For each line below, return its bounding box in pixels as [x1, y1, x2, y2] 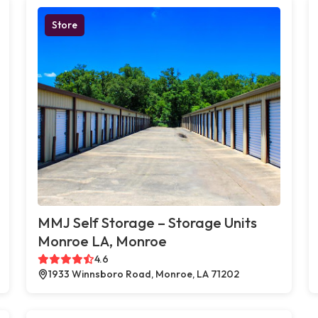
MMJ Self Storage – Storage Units [38, 213, 258, 231]
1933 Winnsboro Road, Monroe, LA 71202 [48, 267, 240, 280]
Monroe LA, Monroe [38, 231, 168, 250]
